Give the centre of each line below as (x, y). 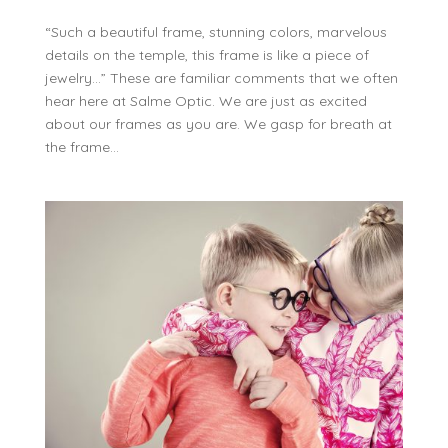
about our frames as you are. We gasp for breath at (218, 124)
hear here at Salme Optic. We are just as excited (205, 101)
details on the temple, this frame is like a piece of (206, 55)
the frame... (81, 147)
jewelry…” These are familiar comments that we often (221, 78)
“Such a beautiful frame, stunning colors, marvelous (215, 32)
